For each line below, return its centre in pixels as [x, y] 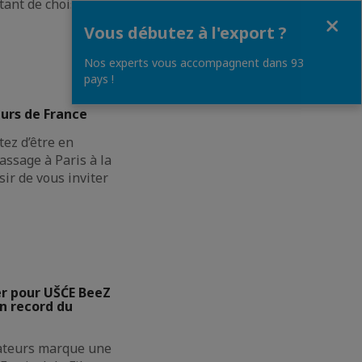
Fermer [91, 15]
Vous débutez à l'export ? [185, 33]
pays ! [99, 79]
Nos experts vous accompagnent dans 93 [194, 63]
